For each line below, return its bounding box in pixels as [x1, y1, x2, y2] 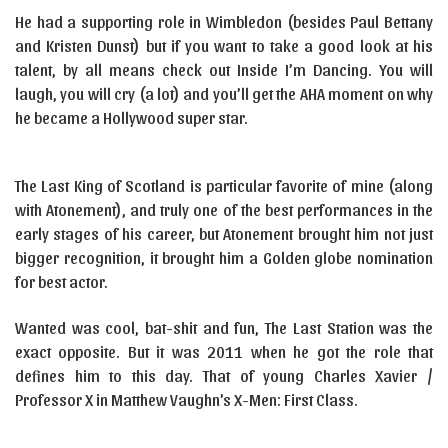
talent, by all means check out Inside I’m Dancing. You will [15, 60, 433, 79]
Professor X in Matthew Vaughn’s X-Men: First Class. [15, 390, 358, 409]
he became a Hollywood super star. [15, 108, 248, 127]
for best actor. [15, 272, 108, 291]
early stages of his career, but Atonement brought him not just [15, 224, 433, 243]
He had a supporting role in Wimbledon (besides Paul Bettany [15, 12, 433, 31]
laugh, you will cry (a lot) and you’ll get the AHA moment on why [15, 84, 433, 103]
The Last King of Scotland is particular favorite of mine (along [15, 176, 433, 195]
